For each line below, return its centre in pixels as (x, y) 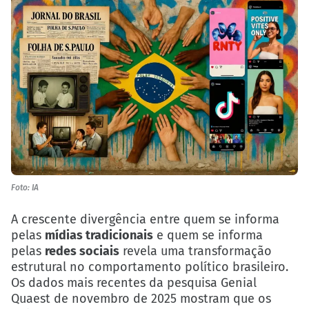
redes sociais (82, 251)
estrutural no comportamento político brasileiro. (150, 267)
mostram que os (224, 299)
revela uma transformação (196, 251)
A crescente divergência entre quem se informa (145, 220)
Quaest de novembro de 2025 (94, 299)
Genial (239, 283)
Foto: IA (25, 187)
